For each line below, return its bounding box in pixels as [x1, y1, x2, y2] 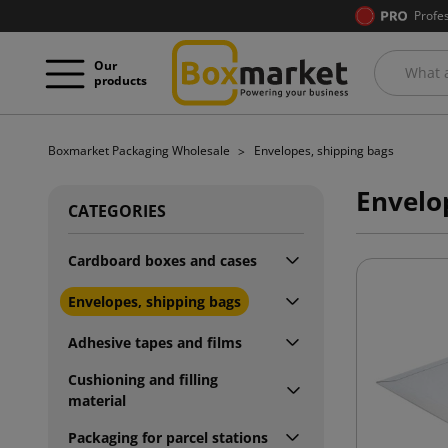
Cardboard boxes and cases [68, 250, 257, 270]
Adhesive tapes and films [68, 332, 242, 352]
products [94, 71, 147, 89]
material [68, 390, 126, 410]
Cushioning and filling [68, 369, 218, 389]
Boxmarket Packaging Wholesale [48, 142, 233, 159]
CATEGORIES [68, 199, 166, 222]
